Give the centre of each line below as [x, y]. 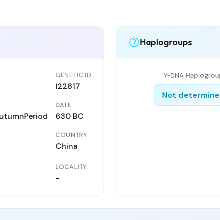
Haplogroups [166, 42]
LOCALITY [71, 166]
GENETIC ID [74, 75]
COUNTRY [71, 135]
